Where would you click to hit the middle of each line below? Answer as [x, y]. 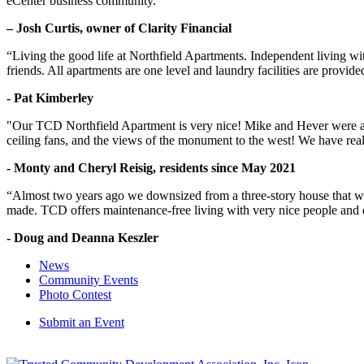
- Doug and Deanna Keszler [82, 238]
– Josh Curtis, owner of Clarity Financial [119, 28]
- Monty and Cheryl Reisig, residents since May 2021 [151, 168]
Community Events [89, 280]
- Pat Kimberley [50, 98]
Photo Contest [75, 295]
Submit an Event [82, 323]
